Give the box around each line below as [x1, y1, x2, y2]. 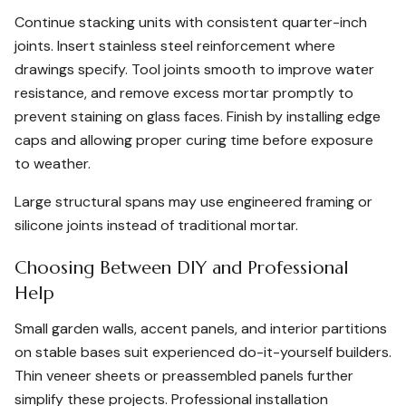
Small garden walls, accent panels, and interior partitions [14, 319, 387, 338]
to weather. [14, 154, 91, 173]
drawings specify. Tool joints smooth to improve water [14, 60, 374, 79]
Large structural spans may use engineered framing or [14, 192, 372, 211]
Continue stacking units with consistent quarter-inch [14, 13, 367, 32]
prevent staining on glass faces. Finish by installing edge [14, 107, 381, 126]
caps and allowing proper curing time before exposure [14, 130, 373, 150]
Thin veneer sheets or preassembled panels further [14, 366, 353, 385]
